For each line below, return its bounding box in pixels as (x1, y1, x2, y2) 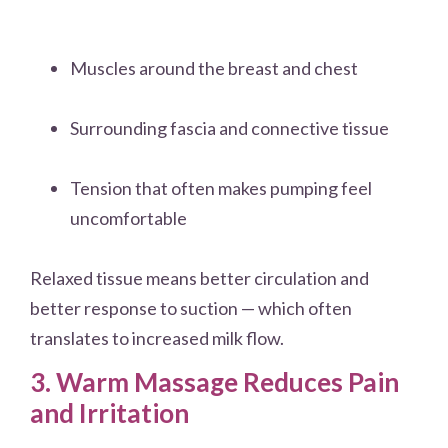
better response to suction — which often (30, 296, 352, 319)
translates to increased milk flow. (30, 326, 284, 349)
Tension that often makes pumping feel (70, 176, 372, 199)
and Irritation (30, 397, 189, 430)
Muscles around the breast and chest (70, 56, 358, 79)
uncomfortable (70, 206, 187, 229)
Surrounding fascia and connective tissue (70, 116, 389, 139)
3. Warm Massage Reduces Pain (30, 366, 399, 399)
